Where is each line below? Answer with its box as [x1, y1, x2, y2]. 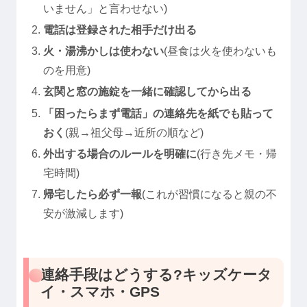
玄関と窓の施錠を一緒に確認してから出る [43, 86, 252, 98]
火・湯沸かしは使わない [43, 45, 164, 58]
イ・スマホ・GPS [40, 284, 160, 300]
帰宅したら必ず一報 [43, 188, 143, 201]
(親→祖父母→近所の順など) [65, 126, 204, 138]
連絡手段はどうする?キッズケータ [40, 267, 272, 283]
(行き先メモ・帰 [197, 147, 278, 160]
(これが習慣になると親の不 [142, 188, 278, 201]
